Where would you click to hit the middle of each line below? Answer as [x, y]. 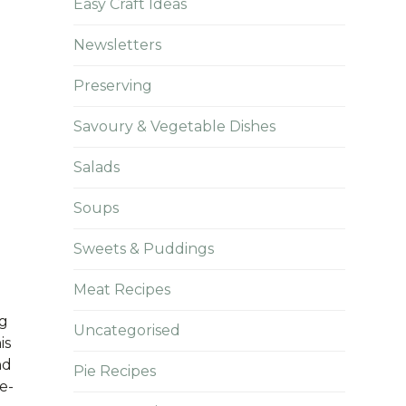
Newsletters [117, 45]
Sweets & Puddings [143, 249]
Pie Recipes [114, 371]
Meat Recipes [121, 290]
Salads [96, 167]
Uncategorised [126, 330]
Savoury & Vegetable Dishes [174, 126]
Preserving [112, 86]
